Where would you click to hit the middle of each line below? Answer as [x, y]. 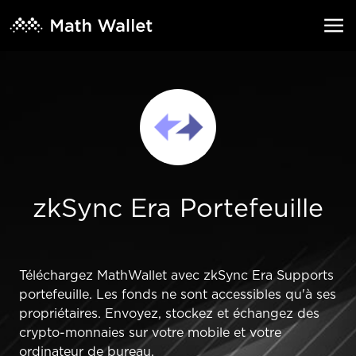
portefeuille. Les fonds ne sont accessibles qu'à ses [178, 295]
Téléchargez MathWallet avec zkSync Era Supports [176, 276]
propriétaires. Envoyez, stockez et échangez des [169, 314]
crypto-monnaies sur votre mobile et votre [150, 333]
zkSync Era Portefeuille [178, 209]
